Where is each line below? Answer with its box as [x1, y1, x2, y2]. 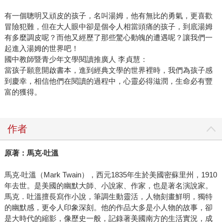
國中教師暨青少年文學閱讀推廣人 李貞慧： [4, 55, 148, 64]
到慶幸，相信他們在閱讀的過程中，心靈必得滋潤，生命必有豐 [4, 77, 213, 86]
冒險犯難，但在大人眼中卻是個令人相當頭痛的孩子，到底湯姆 [4, 22, 213, 31]
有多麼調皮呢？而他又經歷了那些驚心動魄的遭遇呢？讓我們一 [4, 33, 213, 42]
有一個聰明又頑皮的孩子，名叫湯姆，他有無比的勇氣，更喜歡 [4, 11, 213, 20]
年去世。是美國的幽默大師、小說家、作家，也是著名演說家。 [4, 181, 213, 190]
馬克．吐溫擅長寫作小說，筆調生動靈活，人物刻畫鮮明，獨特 [4, 192, 213, 201]
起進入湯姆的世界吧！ [4, 44, 79, 53]
